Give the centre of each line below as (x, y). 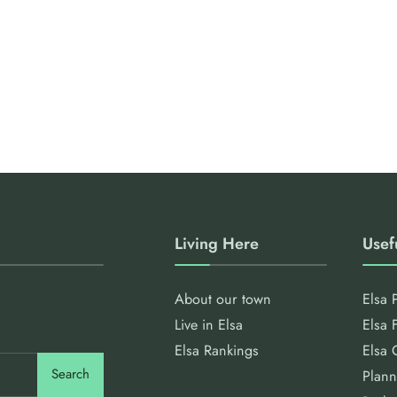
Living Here (216, 243)
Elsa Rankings (216, 350)
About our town (222, 299)
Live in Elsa (208, 324)
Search (70, 374)
